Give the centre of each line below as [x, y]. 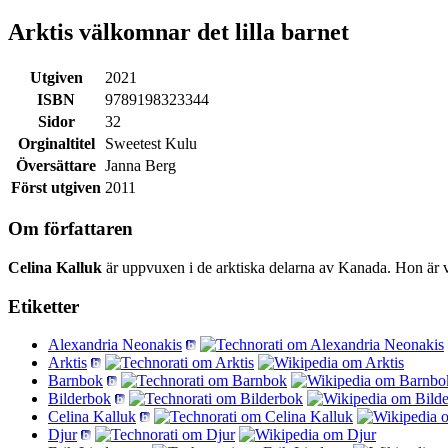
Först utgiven [56, 187]
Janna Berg [140, 165]
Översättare [56, 165]
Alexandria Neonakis [115, 345]
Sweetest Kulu [151, 143]
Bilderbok [79, 399]
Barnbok [75, 381]
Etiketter [43, 306]
